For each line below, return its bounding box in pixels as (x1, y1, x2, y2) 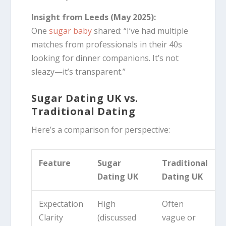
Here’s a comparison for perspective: (31, 124, 171, 135)
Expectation (39, 198, 84, 210)
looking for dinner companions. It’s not (31, 52, 179, 64)
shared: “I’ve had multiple (94, 25, 189, 36)
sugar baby (49, 25, 94, 36)
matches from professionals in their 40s (31, 38, 183, 50)
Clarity (39, 212, 64, 223)
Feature (39, 157, 71, 169)
